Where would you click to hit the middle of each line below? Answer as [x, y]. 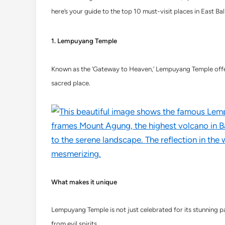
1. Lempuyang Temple [84, 41]
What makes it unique [84, 182]
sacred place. [71, 83]
